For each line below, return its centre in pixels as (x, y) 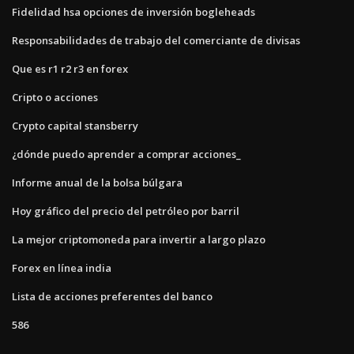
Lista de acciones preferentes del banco (112, 296)
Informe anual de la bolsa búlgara (97, 182)
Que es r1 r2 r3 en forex (70, 68)
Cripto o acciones (55, 97)
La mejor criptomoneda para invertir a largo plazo (139, 239)
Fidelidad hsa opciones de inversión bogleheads (134, 11)
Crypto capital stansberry (75, 125)
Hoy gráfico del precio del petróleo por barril (126, 211)
